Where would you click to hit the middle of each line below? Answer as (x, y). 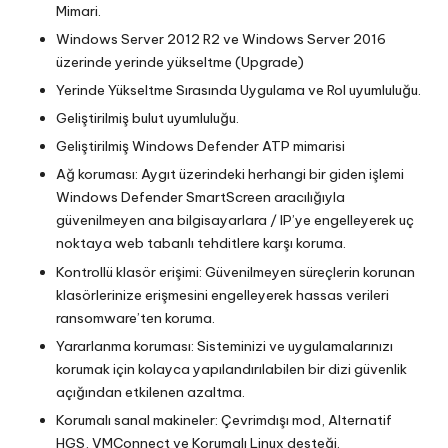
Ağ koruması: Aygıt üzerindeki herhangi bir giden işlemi (230, 174)
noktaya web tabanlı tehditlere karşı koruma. (201, 243)
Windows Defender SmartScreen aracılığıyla (200, 197)
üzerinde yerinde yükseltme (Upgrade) (180, 62)
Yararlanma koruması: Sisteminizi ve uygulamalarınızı (224, 345)
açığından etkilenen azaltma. (150, 391)
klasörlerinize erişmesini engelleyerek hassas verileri (222, 294)
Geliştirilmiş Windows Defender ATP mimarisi (200, 146)
